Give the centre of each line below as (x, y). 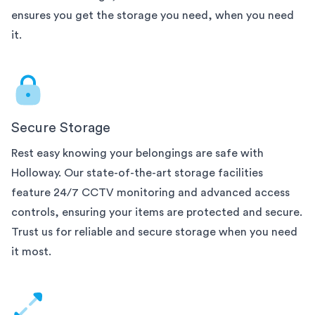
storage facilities (219, 173)
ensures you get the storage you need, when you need (153, 15)
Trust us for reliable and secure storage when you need (154, 232)
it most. (31, 251)
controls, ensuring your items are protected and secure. (157, 212)
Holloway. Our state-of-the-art (93, 173)
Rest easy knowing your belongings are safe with (137, 153)
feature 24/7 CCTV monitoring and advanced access (150, 192)
